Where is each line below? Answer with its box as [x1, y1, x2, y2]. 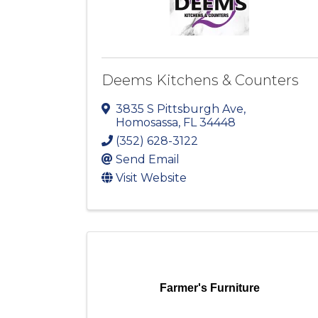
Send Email [116, 153, 180, 167]
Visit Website [116, 171, 187, 185]
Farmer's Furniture [159, 282, 260, 295]
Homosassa [116, 116, 178, 130]
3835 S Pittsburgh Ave [116, 102, 243, 116]
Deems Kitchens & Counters [102, 72, 299, 89]
